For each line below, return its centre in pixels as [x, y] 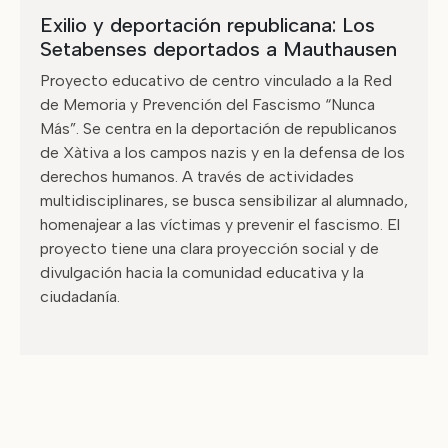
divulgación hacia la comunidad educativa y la [202, 272]
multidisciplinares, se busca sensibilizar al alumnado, [224, 200]
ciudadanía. [80, 296]
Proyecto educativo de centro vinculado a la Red [216, 80]
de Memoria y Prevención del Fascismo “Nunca [207, 104]
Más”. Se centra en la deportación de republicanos [218, 128]
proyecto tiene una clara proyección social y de [209, 248]
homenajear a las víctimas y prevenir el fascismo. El [220, 224]
